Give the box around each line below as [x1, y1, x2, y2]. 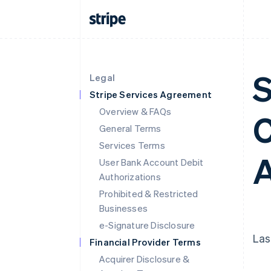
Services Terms [99, 139, 165, 151]
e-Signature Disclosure [99, 219, 195, 231]
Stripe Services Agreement [90, 88, 212, 100]
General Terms [99, 122, 162, 134]
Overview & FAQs [99, 105, 171, 117]
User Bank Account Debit [99, 156, 204, 168]
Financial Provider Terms [90, 236, 201, 248]
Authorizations [99, 171, 161, 183]
